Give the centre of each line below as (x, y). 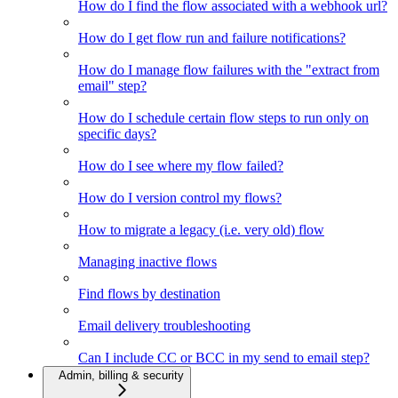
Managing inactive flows (147, 262)
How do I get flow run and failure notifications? (212, 38)
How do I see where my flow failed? (181, 166)
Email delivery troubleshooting (164, 326)
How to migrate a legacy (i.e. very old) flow (201, 230)
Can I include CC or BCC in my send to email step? (224, 358)
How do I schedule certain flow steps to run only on (223, 118)
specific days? (117, 134)
